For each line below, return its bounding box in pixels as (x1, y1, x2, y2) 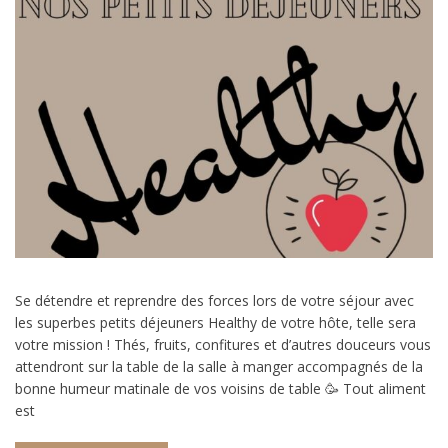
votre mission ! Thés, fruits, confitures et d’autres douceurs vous (15, 335, 431, 355)
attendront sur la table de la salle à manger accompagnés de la (15, 357, 423, 377)
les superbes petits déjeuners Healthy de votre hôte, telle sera (15, 313, 416, 333)
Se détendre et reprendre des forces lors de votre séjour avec (15, 291, 414, 311)
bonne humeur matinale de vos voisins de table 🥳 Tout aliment (15, 379, 426, 399)
